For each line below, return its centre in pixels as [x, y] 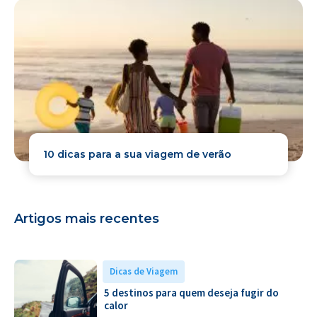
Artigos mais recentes [87, 219]
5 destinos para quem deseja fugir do [191, 293]
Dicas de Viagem [144, 271]
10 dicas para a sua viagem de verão [137, 154]
